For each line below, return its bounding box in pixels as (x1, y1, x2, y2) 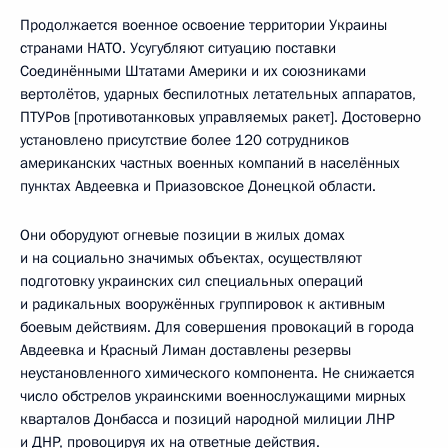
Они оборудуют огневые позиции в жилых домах (20, 224, 345, 245)
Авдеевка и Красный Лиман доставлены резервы (20, 339, 351, 360)
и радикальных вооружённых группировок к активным (20, 293, 385, 314)
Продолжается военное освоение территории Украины (20, 14, 387, 35)
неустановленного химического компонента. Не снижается (20, 362, 415, 383)
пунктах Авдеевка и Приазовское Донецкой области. (20, 175, 376, 196)
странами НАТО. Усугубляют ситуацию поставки (20, 37, 336, 58)
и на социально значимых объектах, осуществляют (20, 247, 362, 268)
